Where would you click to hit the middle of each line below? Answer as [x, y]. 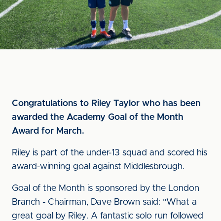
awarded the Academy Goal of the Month [98, 117]
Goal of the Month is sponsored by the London [106, 188]
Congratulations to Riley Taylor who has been [106, 104]
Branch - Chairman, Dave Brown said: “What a [104, 202]
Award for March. [49, 131]
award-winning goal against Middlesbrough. [98, 167]
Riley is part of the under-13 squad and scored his [110, 153]
